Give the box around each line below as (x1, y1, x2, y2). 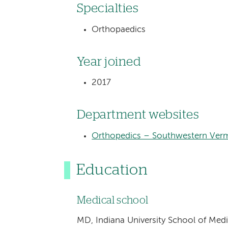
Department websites (76, 108, 199, 122)
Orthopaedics (92, 25, 146, 34)
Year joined (76, 55, 141, 68)
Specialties (76, 2, 139, 15)
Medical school (76, 195, 149, 206)
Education (76, 163, 148, 178)
